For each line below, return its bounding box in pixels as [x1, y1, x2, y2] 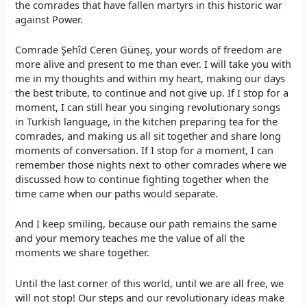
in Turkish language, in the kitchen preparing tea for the [15, 114, 278, 128]
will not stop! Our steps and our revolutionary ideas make [15, 290, 285, 304]
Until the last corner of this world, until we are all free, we [15, 275, 284, 290]
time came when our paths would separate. [15, 186, 219, 200]
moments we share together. [15, 245, 150, 260]
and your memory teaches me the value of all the [15, 231, 245, 245]
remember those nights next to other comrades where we [15, 157, 287, 171]
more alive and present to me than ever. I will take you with [15, 56, 292, 71]
